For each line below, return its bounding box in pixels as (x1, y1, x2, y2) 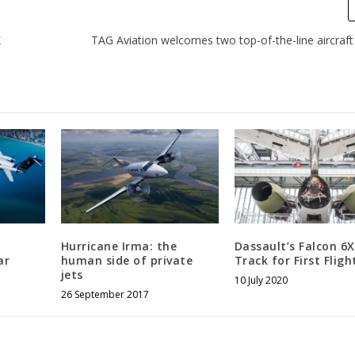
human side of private (60, 252, 193, 268)
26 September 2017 (60, 287, 149, 301)
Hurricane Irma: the (60, 238, 177, 254)
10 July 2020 (234, 273, 288, 287)
